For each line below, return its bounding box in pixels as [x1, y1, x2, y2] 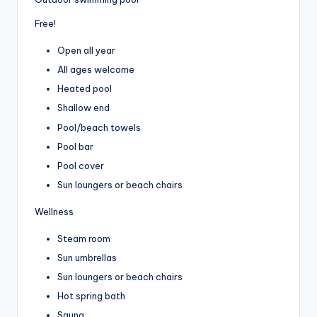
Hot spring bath [57, 290, 125, 302]
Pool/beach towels [57, 121, 141, 133]
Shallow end [57, 102, 110, 114]
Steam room [57, 232, 110, 244]
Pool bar [57, 140, 93, 152]
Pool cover [57, 159, 104, 171]
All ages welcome [57, 64, 134, 76]
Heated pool [57, 83, 112, 95]
